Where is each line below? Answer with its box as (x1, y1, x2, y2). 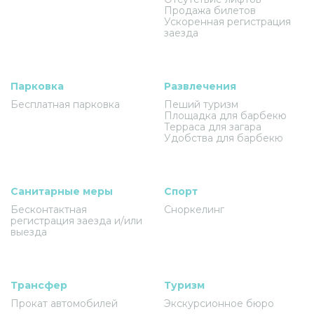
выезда (11, 225, 47, 238)
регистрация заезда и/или (11, 214, 142, 227)
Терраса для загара (164, 120, 261, 133)
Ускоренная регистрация (164, 15, 291, 28)
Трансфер (11, 278, 67, 292)
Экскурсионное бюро (164, 296, 274, 310)
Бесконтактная (11, 203, 87, 216)
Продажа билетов (164, 4, 256, 17)
